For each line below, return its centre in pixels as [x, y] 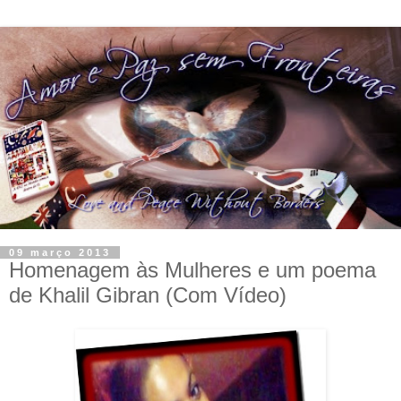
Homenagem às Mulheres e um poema [192, 270]
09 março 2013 [60, 253]
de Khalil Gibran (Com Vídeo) [148, 295]
